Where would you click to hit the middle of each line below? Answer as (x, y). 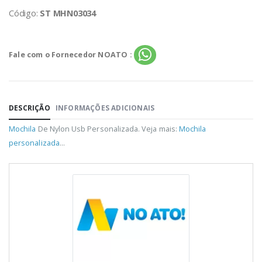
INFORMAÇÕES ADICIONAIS (105, 108)
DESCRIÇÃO (30, 108)
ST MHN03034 (68, 13)
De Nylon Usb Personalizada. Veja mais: (107, 129)
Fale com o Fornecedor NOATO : (70, 55)
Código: (25, 13)
